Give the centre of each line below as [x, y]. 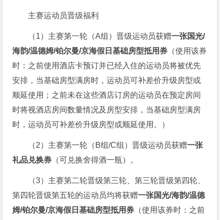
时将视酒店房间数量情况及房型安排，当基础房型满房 [107, 110]
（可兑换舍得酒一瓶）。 [95, 160]
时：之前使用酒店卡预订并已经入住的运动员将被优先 [107, 65]
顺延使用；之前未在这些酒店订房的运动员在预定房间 [107, 95]
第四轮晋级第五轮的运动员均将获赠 [75, 195]
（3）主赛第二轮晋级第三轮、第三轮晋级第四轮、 [117, 180]
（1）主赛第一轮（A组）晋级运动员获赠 [100, 36]
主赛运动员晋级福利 [64, 15]
